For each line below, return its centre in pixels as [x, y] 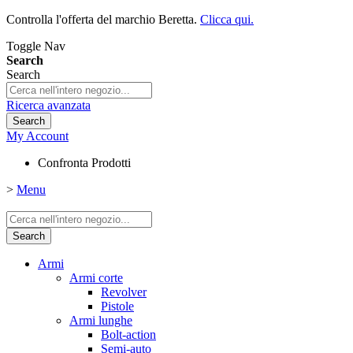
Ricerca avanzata [48, 105]
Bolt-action [128, 334]
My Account [37, 136]
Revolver [124, 292]
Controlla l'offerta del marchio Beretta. [103, 19]
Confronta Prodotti [84, 163]
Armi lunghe [101, 320]
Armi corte [96, 278]
